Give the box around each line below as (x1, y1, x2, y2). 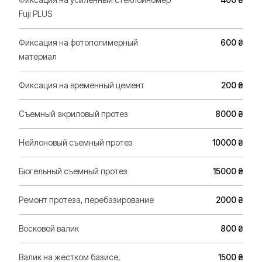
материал (19, 51, 57, 61)
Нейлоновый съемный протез (19, 137, 133, 147)
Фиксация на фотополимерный (19, 37, 138, 47)
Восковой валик (19, 223, 79, 233)
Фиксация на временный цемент (19, 80, 144, 90)
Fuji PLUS (19, 9, 52, 19)
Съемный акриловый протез (19, 109, 128, 119)
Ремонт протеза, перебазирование (19, 195, 154, 205)
